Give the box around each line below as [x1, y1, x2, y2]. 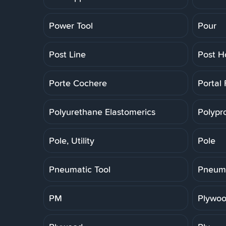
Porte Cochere [49, 76, 107, 89]
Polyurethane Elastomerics [49, 105, 155, 118]
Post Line [49, 47, 86, 61]
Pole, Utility [49, 134, 94, 147]
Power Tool [49, 19, 93, 32]
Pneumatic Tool [49, 162, 110, 176]
